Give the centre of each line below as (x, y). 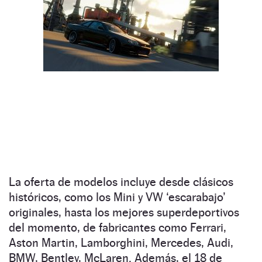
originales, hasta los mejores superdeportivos (124, 212)
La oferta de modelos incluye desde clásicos (121, 182)
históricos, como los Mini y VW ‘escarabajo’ (117, 197)
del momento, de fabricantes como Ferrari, (118, 227)
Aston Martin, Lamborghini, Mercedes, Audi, (121, 242)
